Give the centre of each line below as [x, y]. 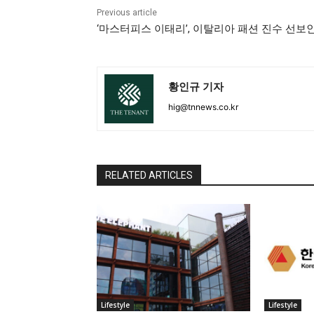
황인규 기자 [196, 87]
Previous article [127, 13]
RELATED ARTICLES [149, 176]
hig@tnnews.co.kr [203, 107]
